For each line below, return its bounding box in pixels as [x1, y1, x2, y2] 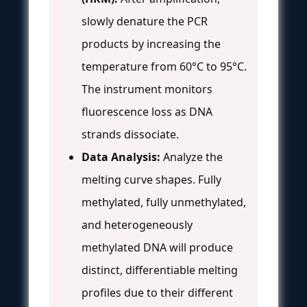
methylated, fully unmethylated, [82, 194, 246, 210]
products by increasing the [82, 36, 221, 51]
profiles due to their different [82, 284, 233, 300]
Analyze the [160, 149, 223, 164]
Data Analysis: [82, 149, 160, 164]
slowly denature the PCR [82, 13, 208, 29]
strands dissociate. [82, 126, 179, 142]
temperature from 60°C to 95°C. [82, 58, 247, 74]
